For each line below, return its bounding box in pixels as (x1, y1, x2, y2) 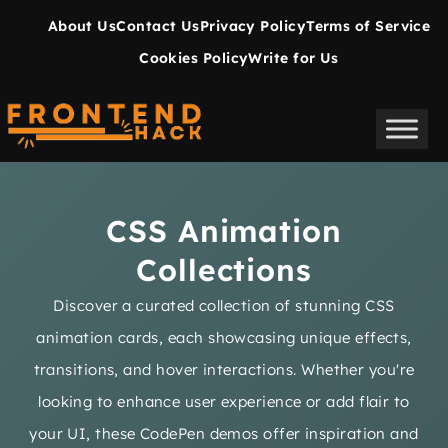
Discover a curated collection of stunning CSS (53, 296, 395, 315)
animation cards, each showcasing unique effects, (36, 328, 412, 347)
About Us (47, 17, 117, 35)
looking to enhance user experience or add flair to (38, 392, 410, 411)
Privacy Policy (199, 17, 307, 35)
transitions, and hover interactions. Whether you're (33, 360, 415, 379)
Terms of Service (306, 17, 431, 35)
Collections (136, 251, 312, 289)
